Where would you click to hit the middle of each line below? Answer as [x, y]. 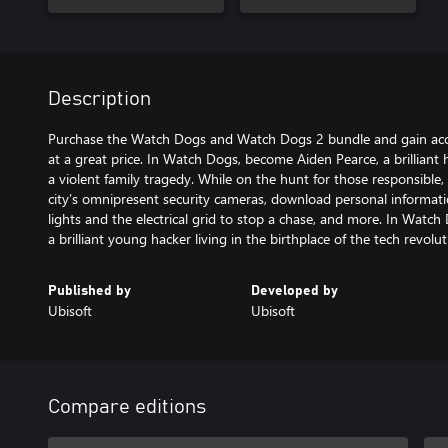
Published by [89, 290]
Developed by [294, 290]
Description [99, 98]
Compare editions [127, 406]
